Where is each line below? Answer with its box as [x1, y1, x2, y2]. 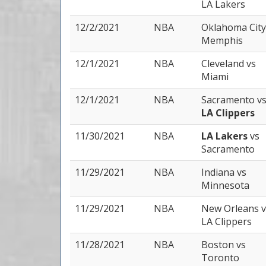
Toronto [201, 251, 239, 264]
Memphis [201, 34, 243, 47]
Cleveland [201, 57, 246, 70]
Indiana [201, 166, 237, 179]
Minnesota [201, 179, 249, 192]
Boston [201, 238, 236, 251]
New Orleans [201, 202, 261, 215]
